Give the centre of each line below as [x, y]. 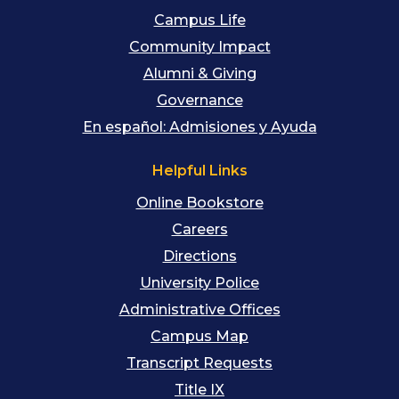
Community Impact [199, 47]
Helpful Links [199, 171]
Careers [199, 230]
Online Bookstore [199, 203]
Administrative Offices [199, 310]
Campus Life [199, 20]
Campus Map [199, 337]
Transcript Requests [199, 363]
